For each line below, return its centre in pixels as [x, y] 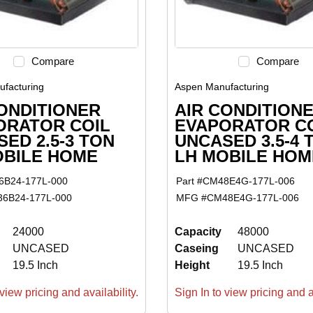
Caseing [196, 249]
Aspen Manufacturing [221, 86]
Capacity [198, 232]
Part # [190, 181]
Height [192, 265]
